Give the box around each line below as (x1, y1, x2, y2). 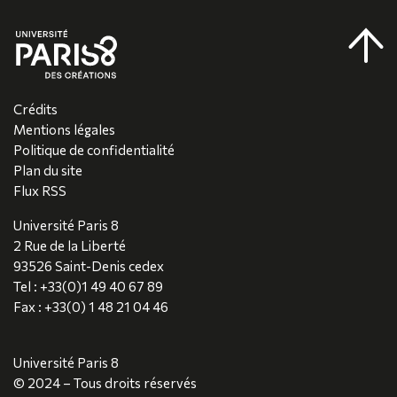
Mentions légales (13, 121, 115, 137)
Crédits (13, 100, 58, 117)
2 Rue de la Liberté (13, 237, 126, 253)
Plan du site (13, 161, 82, 178)
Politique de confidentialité (13, 141, 175, 158)
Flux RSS (13, 182, 66, 198)
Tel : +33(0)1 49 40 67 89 (13, 277, 163, 294)
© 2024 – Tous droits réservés (13, 374, 197, 391)
